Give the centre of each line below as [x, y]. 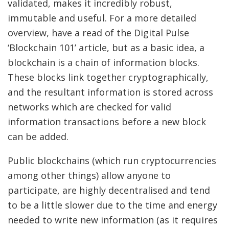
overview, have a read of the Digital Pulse [98, 32]
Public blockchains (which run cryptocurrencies [112, 160]
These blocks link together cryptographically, [108, 77]
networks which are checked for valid [89, 107]
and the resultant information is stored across [110, 92]
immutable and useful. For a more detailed [102, 18]
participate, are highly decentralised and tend [109, 190]
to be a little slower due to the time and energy [112, 205]
